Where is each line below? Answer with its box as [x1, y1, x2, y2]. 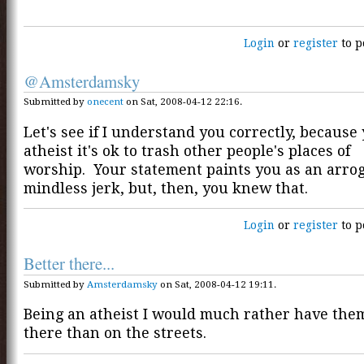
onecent [87, 95, 123, 107]
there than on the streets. [24, 324, 206, 342]
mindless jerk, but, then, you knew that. [24, 179, 312, 197]
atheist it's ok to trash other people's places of [24, 141, 350, 159]
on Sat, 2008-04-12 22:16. [123, 95, 242, 107]
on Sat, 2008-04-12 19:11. [158, 278, 276, 290]
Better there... [24, 252, 115, 275]
